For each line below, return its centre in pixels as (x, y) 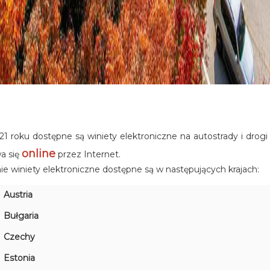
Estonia (20, 258)
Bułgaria (21, 216)
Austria (18, 195)
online (39, 154)
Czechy (20, 237)
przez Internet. (88, 154)
